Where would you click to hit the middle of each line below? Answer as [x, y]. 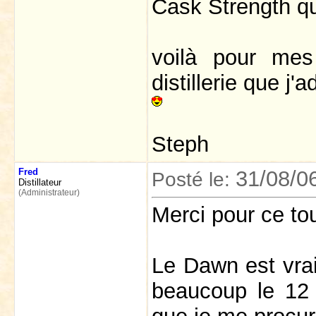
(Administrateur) [49, 193]
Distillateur [40, 182]
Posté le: [194, 179]
